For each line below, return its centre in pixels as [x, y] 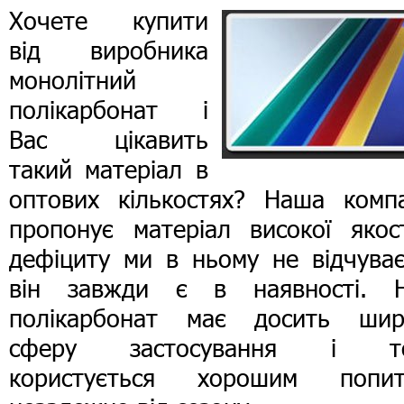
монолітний [73, 80]
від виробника [109, 50]
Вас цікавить [109, 139]
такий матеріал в [109, 169]
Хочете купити [109, 20]
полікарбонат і [109, 110]
